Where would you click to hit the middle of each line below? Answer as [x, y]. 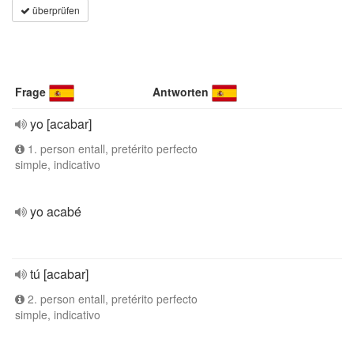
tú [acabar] [59, 274]
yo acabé [56, 211]
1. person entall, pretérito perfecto [111, 149]
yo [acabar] [61, 124]
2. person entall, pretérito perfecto [111, 299]
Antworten [181, 92]
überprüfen [55, 10]
